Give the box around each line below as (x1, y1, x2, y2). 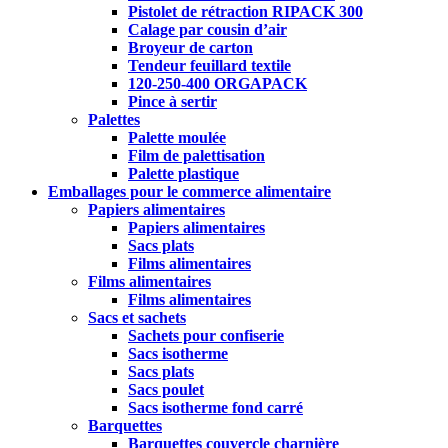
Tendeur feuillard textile (128, 57, 291, 75)
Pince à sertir (128, 93, 217, 111)
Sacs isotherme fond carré (128, 399, 303, 417)
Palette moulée (128, 129, 226, 147)
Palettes (88, 111, 140, 129)
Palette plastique (128, 165, 239, 183)
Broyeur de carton (128, 39, 253, 57)
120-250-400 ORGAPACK (128, 75, 307, 93)
